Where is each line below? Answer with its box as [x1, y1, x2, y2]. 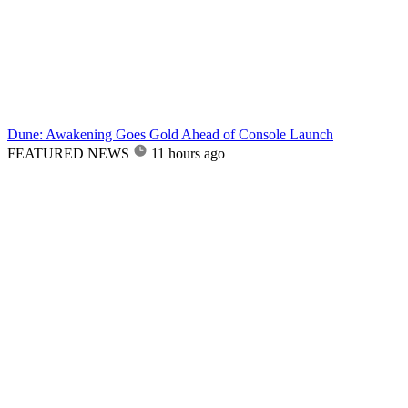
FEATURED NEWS [7, 145, 129, 161]
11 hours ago [151, 145, 225, 161]
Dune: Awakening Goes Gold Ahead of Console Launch [7, 126, 333, 142]
